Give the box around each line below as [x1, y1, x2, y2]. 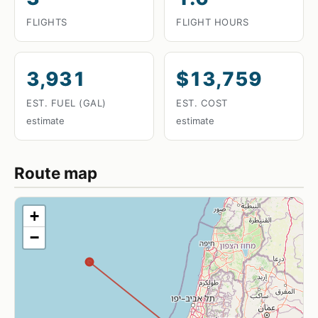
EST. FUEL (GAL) [26, 97, 106, 109]
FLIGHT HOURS [176, 16, 249, 28]
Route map [14, 163, 97, 182]
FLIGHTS [26, 16, 67, 28]
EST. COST [176, 97, 228, 109]
